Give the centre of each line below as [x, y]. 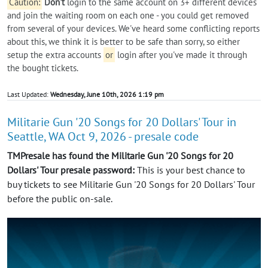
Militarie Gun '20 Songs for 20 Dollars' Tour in [122, 122]
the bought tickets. [43, 68]
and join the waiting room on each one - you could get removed [128, 15]
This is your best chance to [190, 170]
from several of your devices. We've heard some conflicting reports [133, 28]
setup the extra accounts [55, 54]
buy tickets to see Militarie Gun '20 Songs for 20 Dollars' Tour [131, 184]
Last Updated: [29, 94]
